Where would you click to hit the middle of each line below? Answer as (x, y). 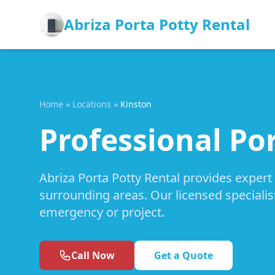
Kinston (136, 104)
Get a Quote (184, 255)
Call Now (93, 255)
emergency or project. (102, 212)
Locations (92, 104)
